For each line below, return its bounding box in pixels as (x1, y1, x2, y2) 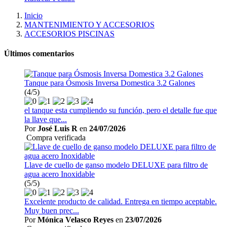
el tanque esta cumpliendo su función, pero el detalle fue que (24, 105, 217, 115)
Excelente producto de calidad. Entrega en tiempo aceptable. (24, 197, 217, 206)
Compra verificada (24, 133, 86, 142)
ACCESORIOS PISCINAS (24, 29, 115, 38)
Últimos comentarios (4, 49, 74, 58)
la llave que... (24, 115, 67, 124)
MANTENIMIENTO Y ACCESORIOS (24, 20, 155, 29)
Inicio (24, 11, 43, 20)
